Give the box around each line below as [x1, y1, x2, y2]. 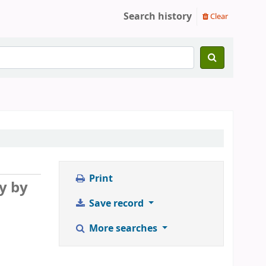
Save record [86, 197, 146, 211]
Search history [123, 9, 192, 24]
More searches [86, 221, 160, 236]
